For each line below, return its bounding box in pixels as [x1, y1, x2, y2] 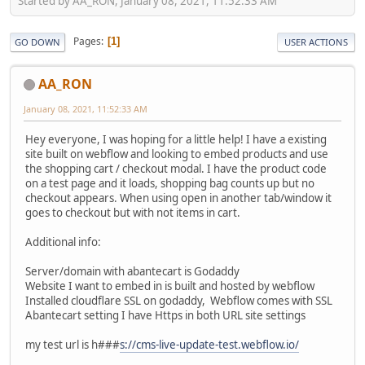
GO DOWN [15, 35, 60, 48]
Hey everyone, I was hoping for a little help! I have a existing [25, 131, 327, 147]
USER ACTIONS [284, 35, 348, 48]
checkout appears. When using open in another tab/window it [25, 190, 332, 205]
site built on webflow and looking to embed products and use [25, 146, 328, 161]
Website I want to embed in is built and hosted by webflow [25, 278, 314, 293]
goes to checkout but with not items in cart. [25, 204, 240, 220]
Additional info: [25, 234, 101, 249]
